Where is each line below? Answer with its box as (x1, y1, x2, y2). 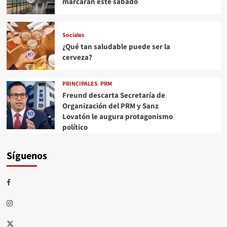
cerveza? (62, 52, 92, 63)
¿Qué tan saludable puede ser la (62, 41, 170, 52)
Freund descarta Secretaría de (62, 90, 165, 101)
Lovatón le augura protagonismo (62, 111, 173, 122)
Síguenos (6, 148, 47, 163)
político (62, 122, 88, 133)
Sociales (62, 30, 84, 40)
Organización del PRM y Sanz (62, 100, 159, 111)
